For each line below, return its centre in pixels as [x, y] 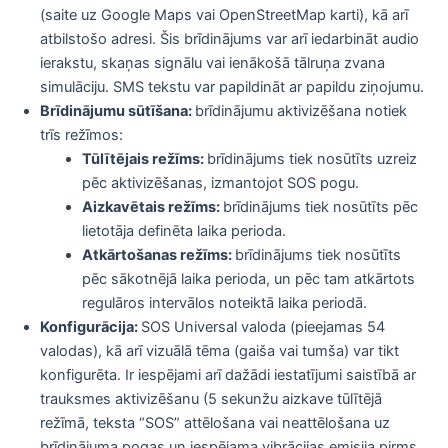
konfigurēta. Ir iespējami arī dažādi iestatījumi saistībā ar [228, 375]
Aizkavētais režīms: [152, 207]
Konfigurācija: [90, 327]
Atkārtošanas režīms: [158, 255]
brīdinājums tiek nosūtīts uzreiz [311, 159]
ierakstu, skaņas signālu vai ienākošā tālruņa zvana [212, 63]
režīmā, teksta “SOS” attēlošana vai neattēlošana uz [215, 423]
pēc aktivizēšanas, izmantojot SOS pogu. [220, 183]
